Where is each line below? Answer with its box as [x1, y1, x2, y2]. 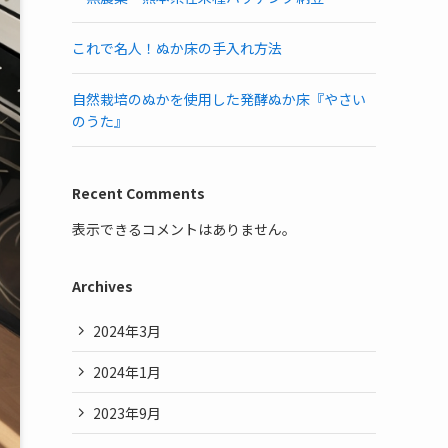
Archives [72, 276, 133, 296]
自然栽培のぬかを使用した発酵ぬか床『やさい [72, 89, 366, 109]
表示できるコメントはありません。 [72, 219, 296, 239]
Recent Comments [72, 183, 205, 203]
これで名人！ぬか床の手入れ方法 [72, 38, 282, 58]
